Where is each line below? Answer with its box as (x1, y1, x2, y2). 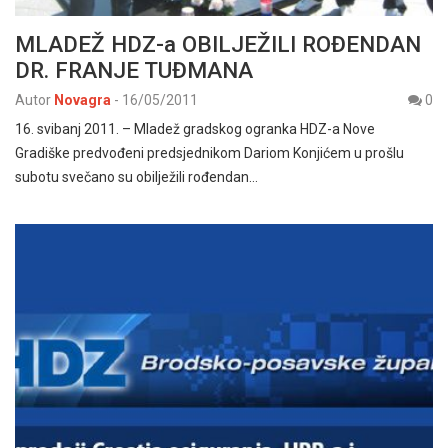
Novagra (54, 91, 111, 108)
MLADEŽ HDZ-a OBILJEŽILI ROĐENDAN (15, 30, 421, 57)
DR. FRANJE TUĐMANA (15, 56, 253, 83)
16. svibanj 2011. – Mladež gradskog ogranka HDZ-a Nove (15, 120, 375, 137)
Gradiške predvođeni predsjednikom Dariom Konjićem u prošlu (15, 144, 404, 161)
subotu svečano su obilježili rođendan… (15, 168, 258, 185)
